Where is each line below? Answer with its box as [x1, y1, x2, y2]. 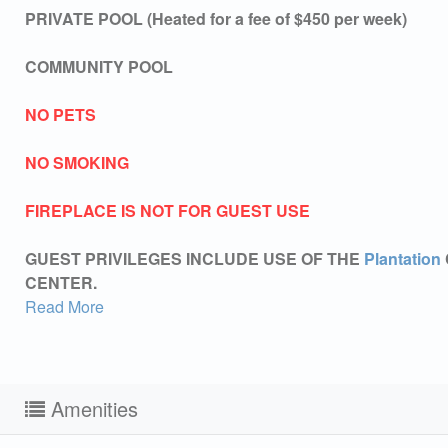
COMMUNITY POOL [25, 54, 173, 78]
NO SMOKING [25, 150, 129, 174]
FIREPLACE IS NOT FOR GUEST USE [25, 198, 310, 222]
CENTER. [25, 270, 97, 294]
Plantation [364, 246, 441, 270]
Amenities [45, 393, 138, 423]
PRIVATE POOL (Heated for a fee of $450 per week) [25, 6, 407, 30]
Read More [25, 294, 104, 318]
